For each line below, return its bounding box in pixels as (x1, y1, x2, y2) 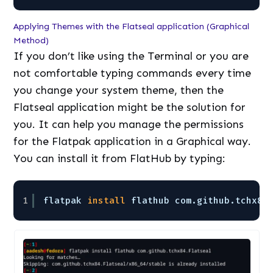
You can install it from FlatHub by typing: (13, 151, 226, 165)
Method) (13, 34, 49, 46)
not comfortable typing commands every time (13, 66, 252, 80)
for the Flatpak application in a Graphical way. (13, 134, 252, 148)
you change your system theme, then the (13, 83, 224, 97)
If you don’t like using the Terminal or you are (13, 49, 249, 63)
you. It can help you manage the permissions (13, 117, 244, 131)
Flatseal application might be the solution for (13, 100, 246, 114)
